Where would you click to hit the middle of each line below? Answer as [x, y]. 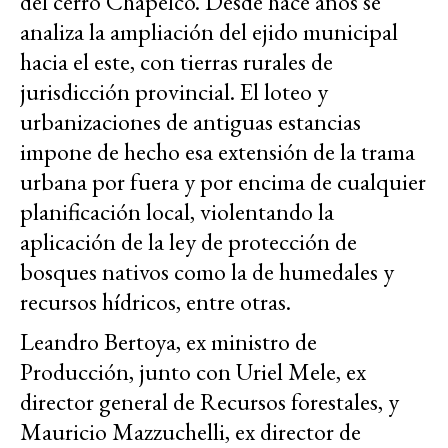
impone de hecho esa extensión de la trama [217, 152]
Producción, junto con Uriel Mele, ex [193, 372]
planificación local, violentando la [177, 212]
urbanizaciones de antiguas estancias [190, 122]
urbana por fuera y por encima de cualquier [223, 182]
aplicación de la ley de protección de [188, 242]
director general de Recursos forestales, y [209, 402]
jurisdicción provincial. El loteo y [174, 92]
